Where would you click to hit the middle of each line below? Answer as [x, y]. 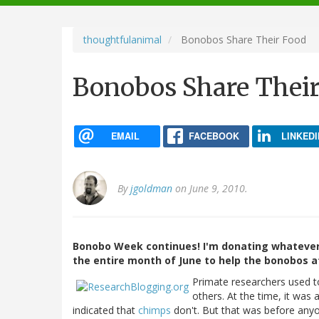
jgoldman [151, 189]
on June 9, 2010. [210, 189]
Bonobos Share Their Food [242, 39]
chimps [155, 310]
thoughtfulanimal [122, 39]
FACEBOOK [214, 136]
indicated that [105, 310]
